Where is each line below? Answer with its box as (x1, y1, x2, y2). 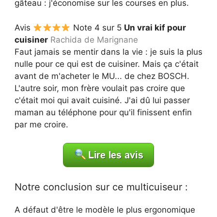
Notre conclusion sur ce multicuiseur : (15, 181, 188, 193)
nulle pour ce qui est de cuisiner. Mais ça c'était (15, 59, 199, 69)
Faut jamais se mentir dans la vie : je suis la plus (15, 46, 202, 57)
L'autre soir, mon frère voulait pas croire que (15, 83, 185, 93)
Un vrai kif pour (124, 22, 186, 32)
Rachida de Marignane (50, 34, 138, 45)
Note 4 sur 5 (70, 22, 124, 32)
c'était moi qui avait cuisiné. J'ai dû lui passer (15, 95, 190, 105)
